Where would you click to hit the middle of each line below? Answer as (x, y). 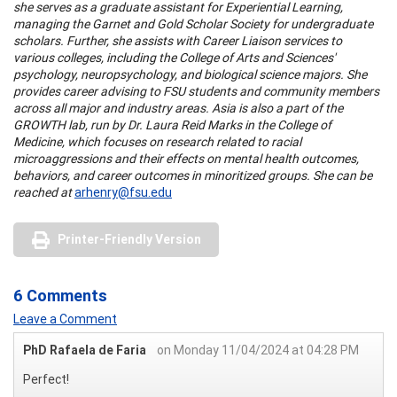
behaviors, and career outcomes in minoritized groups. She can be (193, 175)
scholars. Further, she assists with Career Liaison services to (178, 40)
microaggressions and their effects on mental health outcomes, (186, 158)
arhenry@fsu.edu (123, 192)
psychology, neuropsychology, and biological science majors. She (190, 74)
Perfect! (46, 379)
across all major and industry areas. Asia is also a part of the (178, 108)
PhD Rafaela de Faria (86, 350)
